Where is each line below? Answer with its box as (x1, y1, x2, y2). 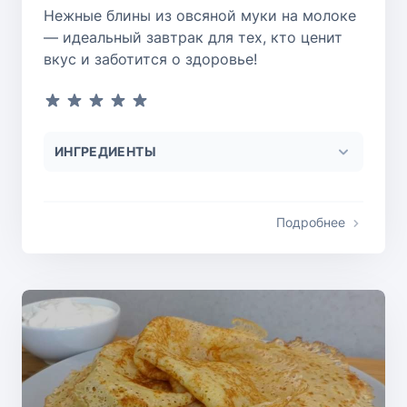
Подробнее (276, 213, 345, 230)
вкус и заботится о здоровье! (44, 49, 257, 68)
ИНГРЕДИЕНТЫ (55, 143, 156, 159)
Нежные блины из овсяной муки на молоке (44, 5, 356, 25)
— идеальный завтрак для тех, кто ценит (44, 27, 342, 46)
